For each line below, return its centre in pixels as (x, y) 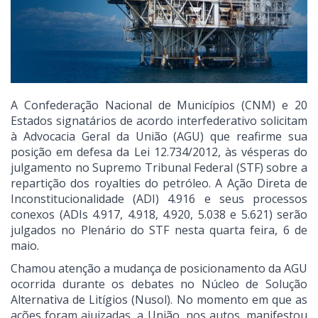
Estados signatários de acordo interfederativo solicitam (159, 121)
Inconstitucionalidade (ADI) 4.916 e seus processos (159, 199)
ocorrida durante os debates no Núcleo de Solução (159, 284)
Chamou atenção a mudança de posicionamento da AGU (159, 269)
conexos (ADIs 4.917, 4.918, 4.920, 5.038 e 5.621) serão (159, 215)
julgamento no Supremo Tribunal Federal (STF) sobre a (159, 168)
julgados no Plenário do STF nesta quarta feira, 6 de (159, 230)
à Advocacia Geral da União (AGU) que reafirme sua (159, 137)
